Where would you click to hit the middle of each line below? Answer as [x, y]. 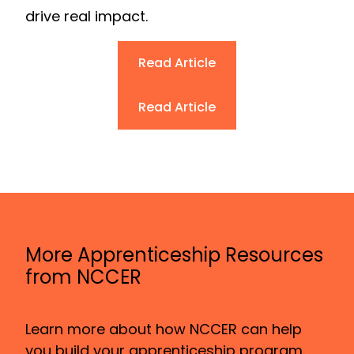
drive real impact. [87, 16]
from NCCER [83, 277]
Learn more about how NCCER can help [164, 329]
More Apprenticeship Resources [174, 254]
